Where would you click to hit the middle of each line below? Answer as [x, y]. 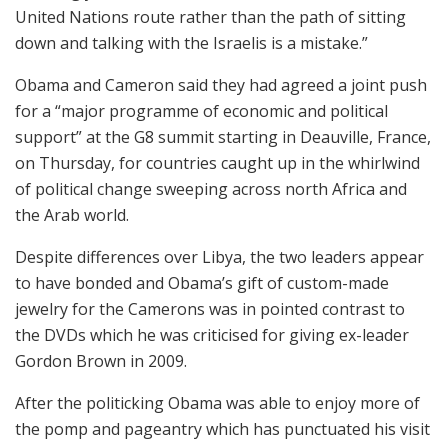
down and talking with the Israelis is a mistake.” [191, 42]
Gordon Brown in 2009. [101, 360]
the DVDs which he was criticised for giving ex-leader [212, 334]
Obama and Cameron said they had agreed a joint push [221, 84]
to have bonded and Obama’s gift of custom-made [202, 282]
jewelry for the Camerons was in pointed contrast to [210, 308]
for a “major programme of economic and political [201, 110]
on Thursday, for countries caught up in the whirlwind [217, 162]
